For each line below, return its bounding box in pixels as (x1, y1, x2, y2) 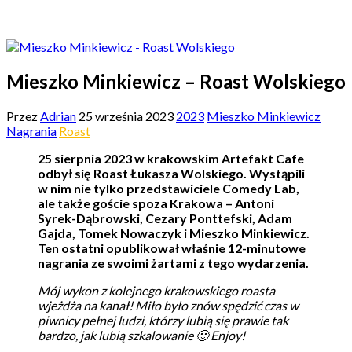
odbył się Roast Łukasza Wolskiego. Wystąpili (38, 165, 305, 181)
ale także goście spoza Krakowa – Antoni (38, 195, 274, 211)
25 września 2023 (79, 108, 174, 123)
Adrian (40, 108, 76, 123)
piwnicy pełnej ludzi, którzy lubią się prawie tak (38, 312, 288, 328)
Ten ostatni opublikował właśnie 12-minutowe (38, 240, 306, 255)
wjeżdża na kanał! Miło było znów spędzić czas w (38, 297, 299, 313)
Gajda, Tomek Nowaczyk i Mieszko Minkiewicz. (38, 225, 310, 240)
